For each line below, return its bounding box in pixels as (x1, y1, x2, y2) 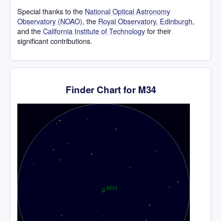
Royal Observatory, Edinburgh (98, 16, 192, 27)
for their (145, 26, 171, 37)
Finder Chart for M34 (65, 82, 156, 96)
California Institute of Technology (43, 26, 145, 37)
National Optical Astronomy (85, 6, 170, 17)
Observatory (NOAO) (17, 16, 82, 27)
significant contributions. (17, 36, 92, 46)
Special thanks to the (17, 6, 85, 17)
